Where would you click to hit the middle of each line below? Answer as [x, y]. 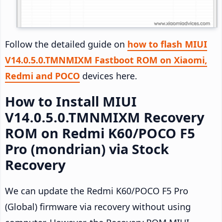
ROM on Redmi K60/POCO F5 [100, 133]
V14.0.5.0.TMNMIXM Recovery [105, 117]
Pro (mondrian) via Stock [87, 149]
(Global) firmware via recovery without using [98, 207]
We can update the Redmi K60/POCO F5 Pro [97, 191]
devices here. [109, 76]
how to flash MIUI [167, 44]
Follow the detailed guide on [66, 44]
